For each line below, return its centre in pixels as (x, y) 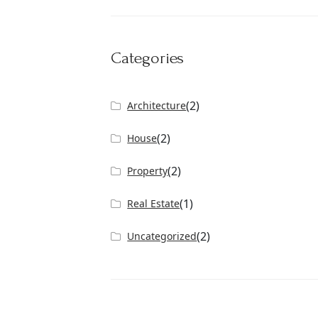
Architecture (157, 105)
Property (148, 171)
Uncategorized (162, 236)
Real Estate (154, 203)
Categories (147, 58)
